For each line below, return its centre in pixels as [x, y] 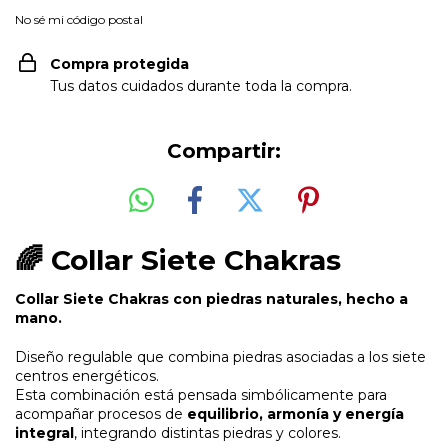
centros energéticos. [87, 376]
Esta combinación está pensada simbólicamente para [201, 395]
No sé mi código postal [79, 19]
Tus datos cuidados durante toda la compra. [201, 85]
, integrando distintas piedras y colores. [207, 433]
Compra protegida [119, 63]
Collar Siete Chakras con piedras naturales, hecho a [211, 299]
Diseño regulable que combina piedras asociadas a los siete [220, 357]
